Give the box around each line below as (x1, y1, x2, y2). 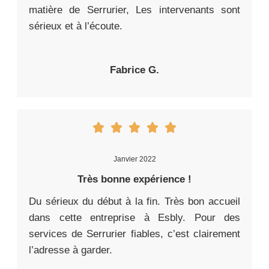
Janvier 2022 (113, 155, 156, 164)
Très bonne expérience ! (77, 174, 192, 186)
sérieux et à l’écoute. (29, 20, 122, 32)
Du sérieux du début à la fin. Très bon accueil (29, 196, 240, 208)
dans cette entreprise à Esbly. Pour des (29, 212, 240, 224)
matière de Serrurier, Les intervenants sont (29, 4, 240, 16)
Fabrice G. (110, 64, 159, 76)
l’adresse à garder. (29, 244, 112, 256)
